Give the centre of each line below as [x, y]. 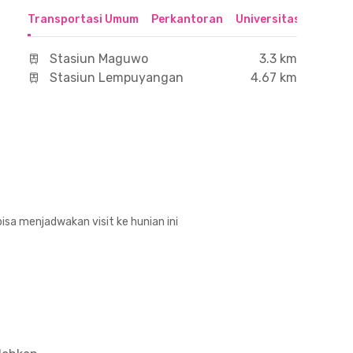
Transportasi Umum [83, 19]
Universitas [268, 19]
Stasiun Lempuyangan [116, 78]
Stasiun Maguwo [98, 59]
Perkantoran [187, 19]
